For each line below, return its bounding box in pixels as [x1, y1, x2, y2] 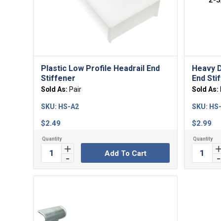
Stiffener [41, 74, 75, 83]
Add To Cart [104, 149, 147, 158]
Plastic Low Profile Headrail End [41, 64, 160, 74]
